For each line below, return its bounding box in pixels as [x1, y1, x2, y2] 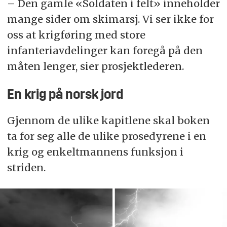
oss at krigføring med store [7, 28, 145, 42]
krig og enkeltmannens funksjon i [7, 145, 183, 158]
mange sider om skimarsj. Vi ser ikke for [7, 13, 214, 26]
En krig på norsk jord [7, 89, 123, 102]
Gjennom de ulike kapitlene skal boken [7, 113, 210, 127]
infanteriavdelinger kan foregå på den [7, 44, 203, 57]
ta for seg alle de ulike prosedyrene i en [7, 129, 206, 142]
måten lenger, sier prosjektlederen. [7, 60, 184, 73]
